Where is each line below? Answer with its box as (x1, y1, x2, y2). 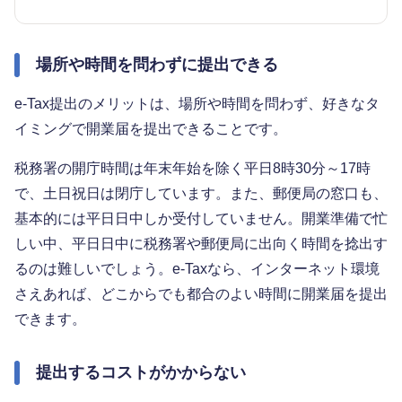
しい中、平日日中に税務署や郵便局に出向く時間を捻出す (14, 235, 388, 251)
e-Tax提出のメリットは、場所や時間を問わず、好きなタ (14, 95, 380, 111)
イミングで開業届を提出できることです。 (14, 120, 287, 136)
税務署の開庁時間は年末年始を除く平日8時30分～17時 (14, 160, 371, 176)
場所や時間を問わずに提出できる (36, 55, 278, 74)
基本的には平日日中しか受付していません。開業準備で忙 (14, 210, 388, 226)
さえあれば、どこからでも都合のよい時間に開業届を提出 (14, 285, 388, 301)
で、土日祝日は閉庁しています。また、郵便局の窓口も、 (14, 185, 388, 201)
